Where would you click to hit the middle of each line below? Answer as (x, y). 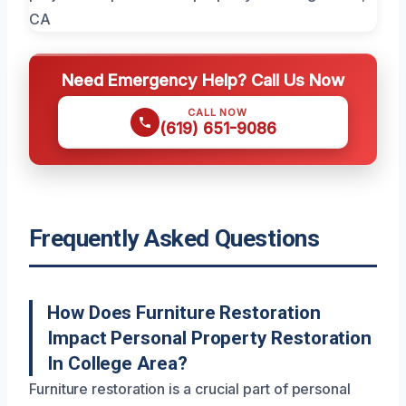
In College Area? (117, 363)
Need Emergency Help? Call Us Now (203, 79)
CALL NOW (217, 112)
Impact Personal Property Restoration (210, 338)
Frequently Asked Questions (174, 238)
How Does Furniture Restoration (184, 312)
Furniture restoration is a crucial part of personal (190, 388)
